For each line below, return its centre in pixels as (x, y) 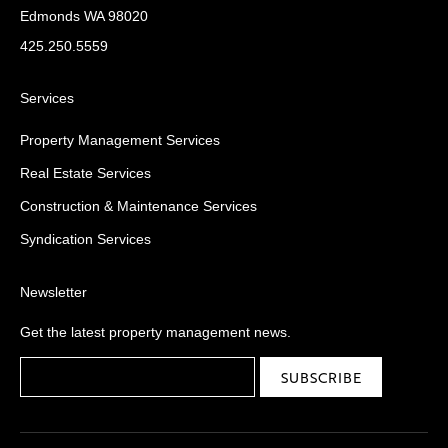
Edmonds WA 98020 (84, 16)
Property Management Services (120, 140)
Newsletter (53, 292)
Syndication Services (85, 239)
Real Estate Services (85, 173)
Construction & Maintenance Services (138, 206)
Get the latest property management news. (155, 332)
